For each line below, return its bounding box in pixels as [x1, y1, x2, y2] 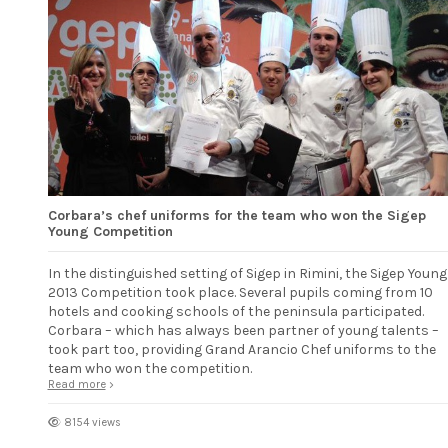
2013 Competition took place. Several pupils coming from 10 [47, 283, 433, 301]
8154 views [63, 415, 121, 429]
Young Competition [47, 223, 173, 241]
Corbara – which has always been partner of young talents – [47, 321, 439, 339]
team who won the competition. [47, 359, 252, 377]
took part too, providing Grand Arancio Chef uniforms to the [47, 340, 436, 358]
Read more [47, 377, 106, 391]
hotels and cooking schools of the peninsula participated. [47, 302, 424, 320]
